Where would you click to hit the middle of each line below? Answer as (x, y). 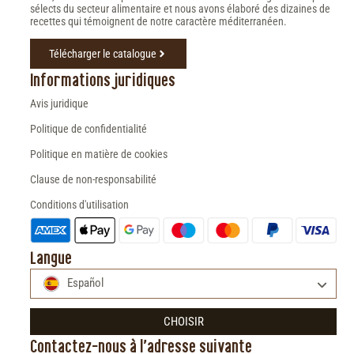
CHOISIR (183, 322)
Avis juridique (59, 104)
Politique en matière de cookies (99, 154)
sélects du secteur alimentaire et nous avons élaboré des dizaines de (180, 9)
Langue (51, 258)
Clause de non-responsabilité (93, 180)
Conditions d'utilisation (79, 205)
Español (85, 283)
